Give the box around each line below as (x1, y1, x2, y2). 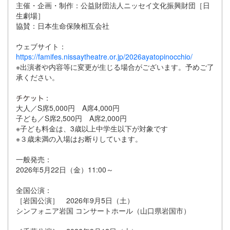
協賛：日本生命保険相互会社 (16, 20, 109, 31)
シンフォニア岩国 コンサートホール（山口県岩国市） (16, 205, 190, 216)
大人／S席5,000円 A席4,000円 (16, 102, 120, 113)
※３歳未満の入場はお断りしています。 (16, 133, 142, 144)
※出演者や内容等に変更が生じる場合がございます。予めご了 (16, 61, 214, 72)
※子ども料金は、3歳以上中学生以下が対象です (16, 123, 168, 133)
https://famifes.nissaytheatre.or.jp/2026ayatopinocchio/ (16, 51, 193, 62)
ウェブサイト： (16, 41, 66, 51)
